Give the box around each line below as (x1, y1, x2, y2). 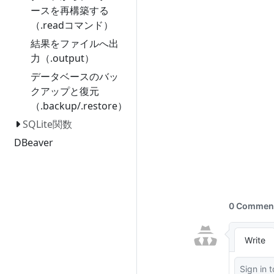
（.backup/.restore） (30, 99, 127, 113)
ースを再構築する (30, 4, 109, 17)
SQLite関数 (22, 117, 72, 131)
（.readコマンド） (30, 18, 113, 32)
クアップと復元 (30, 84, 99, 98)
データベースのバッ (30, 70, 119, 83)
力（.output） (30, 51, 94, 65)
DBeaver (14, 136, 54, 149)
